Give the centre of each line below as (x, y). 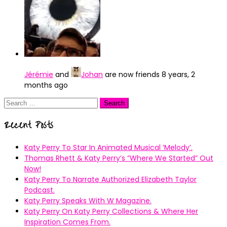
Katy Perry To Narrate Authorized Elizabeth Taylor (110, 179)
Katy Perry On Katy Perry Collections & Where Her (111, 211)
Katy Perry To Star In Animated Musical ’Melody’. (108, 147)
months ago (46, 85)
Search (16, 102)
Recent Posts (29, 125)
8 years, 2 (178, 74)
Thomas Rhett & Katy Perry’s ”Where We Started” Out (119, 158)
